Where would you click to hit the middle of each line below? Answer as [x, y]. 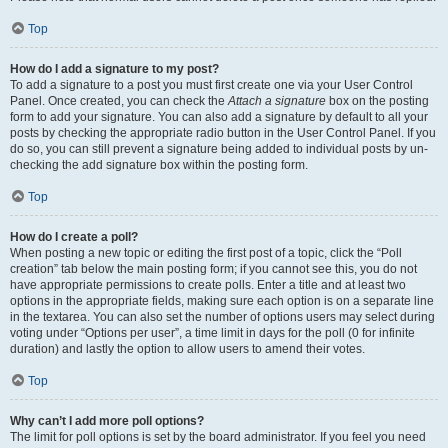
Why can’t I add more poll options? [107, 420]
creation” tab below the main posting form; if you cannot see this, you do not [213, 268]
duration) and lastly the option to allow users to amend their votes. [187, 348]
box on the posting [377, 100]
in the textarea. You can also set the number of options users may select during [222, 316]
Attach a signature [277, 100]
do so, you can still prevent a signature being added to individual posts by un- [219, 148]
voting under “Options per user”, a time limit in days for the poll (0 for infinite [212, 332]
